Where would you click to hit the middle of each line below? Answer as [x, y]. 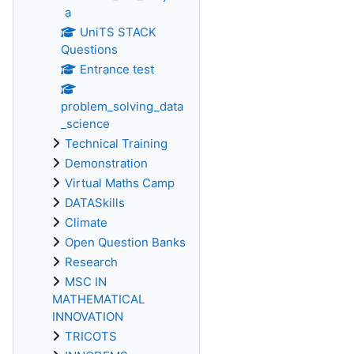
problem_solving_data [122, 106]
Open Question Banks [125, 242]
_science [85, 124]
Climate [86, 222]
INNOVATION [88, 316]
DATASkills [95, 203]
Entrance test [117, 69]
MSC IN [86, 282]
